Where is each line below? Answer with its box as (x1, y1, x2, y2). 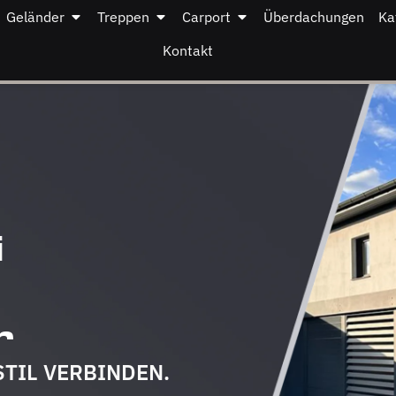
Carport (182, 8, 232, 26)
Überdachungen (263, 8, 365, 26)
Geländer (6, 8, 65, 26)
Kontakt (163, 42, 214, 59)
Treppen (97, 8, 150, 26)
